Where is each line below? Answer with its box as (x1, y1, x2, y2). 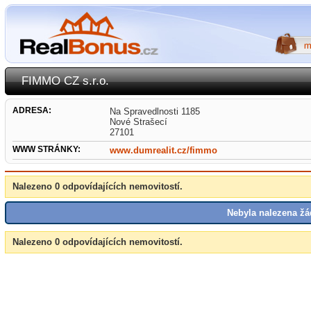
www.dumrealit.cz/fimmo (110, 145, 217, 155)
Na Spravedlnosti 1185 (110, 106, 200, 117)
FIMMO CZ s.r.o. (22, 74, 109, 87)
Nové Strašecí (110, 117, 167, 127)
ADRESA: (12, 106, 51, 115)
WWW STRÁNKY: (12, 145, 81, 153)
